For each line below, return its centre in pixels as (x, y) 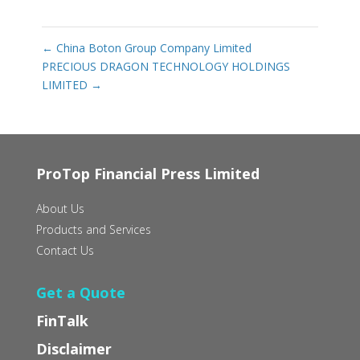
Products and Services (93, 230)
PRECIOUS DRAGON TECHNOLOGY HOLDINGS (166, 67)
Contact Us (65, 251)
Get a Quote (80, 293)
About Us (60, 209)
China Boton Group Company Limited (152, 48)
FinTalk (62, 321)
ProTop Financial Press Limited (147, 174)
